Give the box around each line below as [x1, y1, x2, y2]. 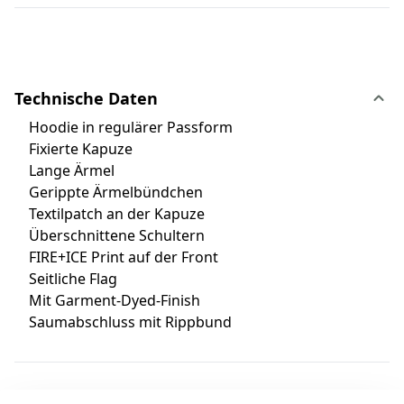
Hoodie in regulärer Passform [14, 116, 233, 137]
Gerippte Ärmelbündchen [14, 181, 203, 202]
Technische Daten [14, 87, 158, 109]
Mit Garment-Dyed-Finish [14, 289, 200, 310]
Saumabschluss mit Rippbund [14, 311, 232, 332]
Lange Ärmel [14, 160, 115, 180]
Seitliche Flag [14, 268, 117, 289]
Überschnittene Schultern [14, 225, 205, 245]
